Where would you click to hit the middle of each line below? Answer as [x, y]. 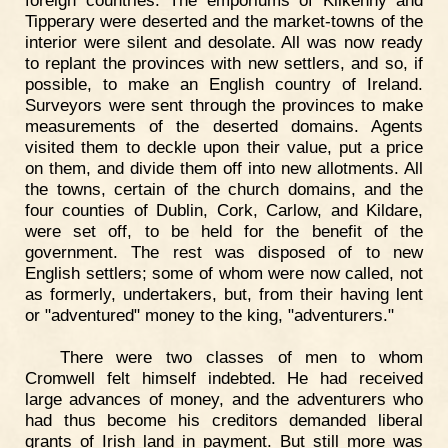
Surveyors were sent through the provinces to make [224, 105]
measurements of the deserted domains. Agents [224, 126]
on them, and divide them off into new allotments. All [224, 168]
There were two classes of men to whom [241, 356]
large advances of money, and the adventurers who [224, 398]
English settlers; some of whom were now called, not [224, 273]
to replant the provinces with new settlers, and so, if [224, 63]
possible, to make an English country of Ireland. [224, 84]
